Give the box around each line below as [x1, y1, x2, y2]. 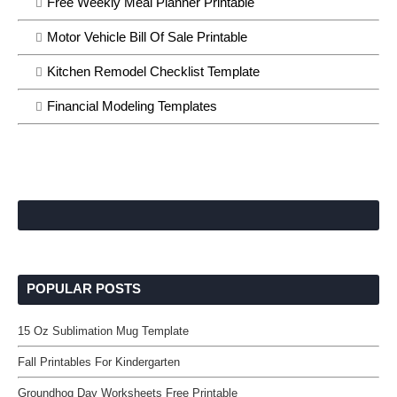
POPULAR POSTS [27, 280, 141, 296]
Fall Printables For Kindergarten [18, 354, 180, 369]
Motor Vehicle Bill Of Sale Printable [47, 29, 247, 44]
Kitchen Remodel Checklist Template [47, 64, 260, 79]
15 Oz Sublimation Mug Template [18, 323, 189, 338]
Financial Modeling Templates [47, 98, 217, 113]
